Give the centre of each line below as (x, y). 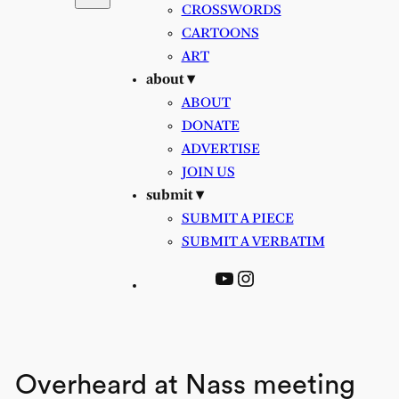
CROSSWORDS (231, 10)
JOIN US (208, 172)
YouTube (256, 277)
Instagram (283, 277)
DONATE (210, 126)
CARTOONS (220, 33)
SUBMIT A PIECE (237, 218)
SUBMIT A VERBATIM (253, 241)
